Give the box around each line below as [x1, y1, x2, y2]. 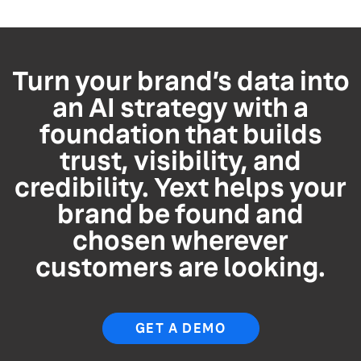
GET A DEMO [135, 320, 226, 338]
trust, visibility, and [60, 143, 301, 179]
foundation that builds [39, 117, 322, 152]
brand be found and [57, 197, 304, 232]
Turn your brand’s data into [11, 64, 350, 99]
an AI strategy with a [52, 90, 309, 126]
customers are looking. [35, 250, 326, 285]
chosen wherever [73, 223, 288, 259]
